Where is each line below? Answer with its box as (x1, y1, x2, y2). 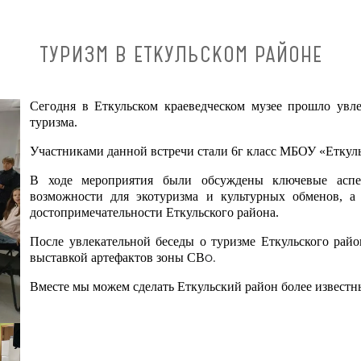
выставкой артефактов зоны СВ (30, 251, 205, 265)
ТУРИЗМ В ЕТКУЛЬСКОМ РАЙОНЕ (39, 41, 322, 68)
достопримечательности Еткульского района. (30, 205, 286, 220)
